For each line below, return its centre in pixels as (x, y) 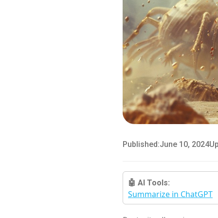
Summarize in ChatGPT (170, 194)
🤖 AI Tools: (149, 182)
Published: (141, 144)
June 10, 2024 (184, 144)
